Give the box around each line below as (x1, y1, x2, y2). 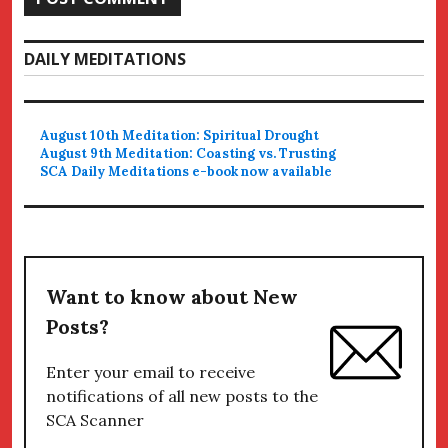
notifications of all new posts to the (46, 386, 318, 406)
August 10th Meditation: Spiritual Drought (40, 127, 320, 144)
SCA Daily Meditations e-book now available (40, 163, 333, 180)
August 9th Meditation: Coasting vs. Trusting (40, 145, 337, 162)
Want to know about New (46, 284, 298, 309)
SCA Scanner (46, 410, 144, 430)
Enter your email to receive (46, 362, 255, 382)
